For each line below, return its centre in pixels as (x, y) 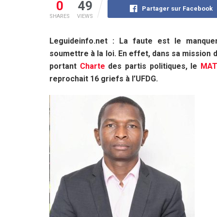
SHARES (60, 16)
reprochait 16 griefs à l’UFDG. (104, 78)
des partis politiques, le (153, 66)
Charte (92, 66)
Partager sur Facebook (178, 8)
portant (65, 66)
